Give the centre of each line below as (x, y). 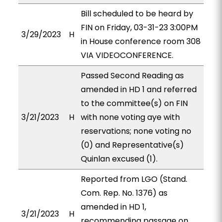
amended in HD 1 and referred (139, 89)
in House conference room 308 (140, 41)
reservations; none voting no (136, 131)
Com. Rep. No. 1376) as (124, 193)
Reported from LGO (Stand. (134, 179)
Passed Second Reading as (132, 76)
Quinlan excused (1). (119, 159)
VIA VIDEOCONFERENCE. (127, 55)
